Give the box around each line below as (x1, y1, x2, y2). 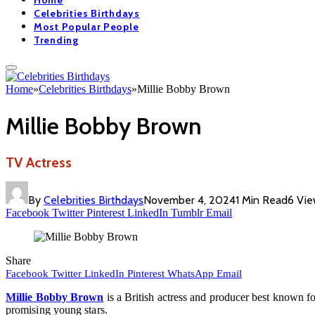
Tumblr (171, 207, 203, 219)
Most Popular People (34, 20, 139, 34)
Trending (34, 34, 79, 47)
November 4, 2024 (143, 193, 236, 207)
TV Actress (6, 154, 72, 172)
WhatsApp (167, 268, 214, 280)
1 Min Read (236, 193, 288, 207)
